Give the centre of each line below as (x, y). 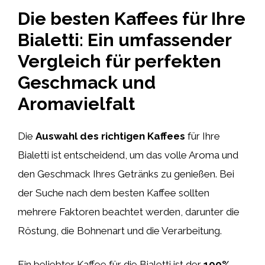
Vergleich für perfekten (119, 61)
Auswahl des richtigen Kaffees (110, 136)
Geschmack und (87, 82)
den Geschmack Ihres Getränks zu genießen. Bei (126, 174)
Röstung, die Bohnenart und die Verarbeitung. (120, 230)
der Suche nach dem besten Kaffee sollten (114, 193)
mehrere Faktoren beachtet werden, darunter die (129, 211)
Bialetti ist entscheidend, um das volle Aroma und (128, 155)
